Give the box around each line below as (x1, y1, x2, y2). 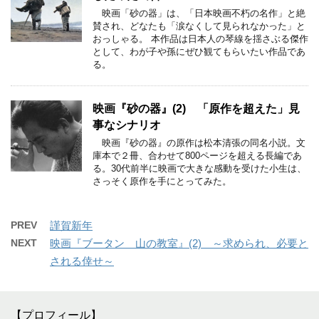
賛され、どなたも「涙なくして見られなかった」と (93, 20, 305, 31)
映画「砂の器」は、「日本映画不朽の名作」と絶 (93, 7, 305, 19)
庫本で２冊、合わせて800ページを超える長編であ (93, 150, 302, 161)
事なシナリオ (93, 118, 161, 131)
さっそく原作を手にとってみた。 (93, 175, 231, 187)
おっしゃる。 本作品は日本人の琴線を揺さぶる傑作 (93, 33, 308, 44)
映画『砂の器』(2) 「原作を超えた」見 (93, 102, 300, 115)
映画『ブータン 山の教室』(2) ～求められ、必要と (50, 236, 308, 249)
